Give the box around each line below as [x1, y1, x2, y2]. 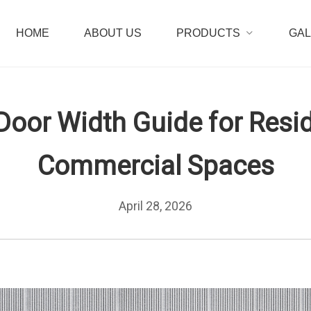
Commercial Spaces [37, 151, 274, 181]
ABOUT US [84, 27, 142, 39]
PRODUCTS [176, 27, 240, 39]
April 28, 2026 [119, 199, 192, 213]
